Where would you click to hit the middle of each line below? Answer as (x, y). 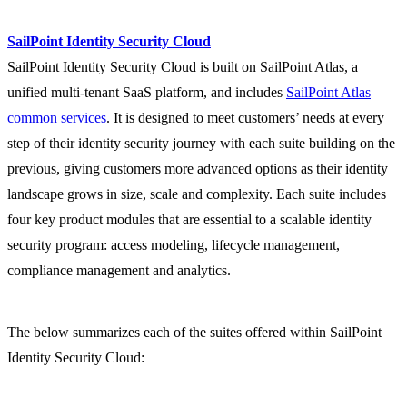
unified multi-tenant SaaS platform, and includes (147, 93)
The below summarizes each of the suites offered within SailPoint (194, 333)
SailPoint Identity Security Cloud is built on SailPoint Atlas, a (183, 67)
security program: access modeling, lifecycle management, (174, 245)
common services (57, 118)
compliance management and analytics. (119, 271)
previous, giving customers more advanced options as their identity (198, 169)
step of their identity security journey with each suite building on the (201, 144)
